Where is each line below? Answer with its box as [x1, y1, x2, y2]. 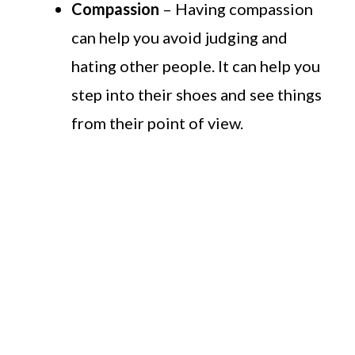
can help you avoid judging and [71, 28, 288, 48]
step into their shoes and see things [71, 85, 322, 105]
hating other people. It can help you [71, 56, 320, 76]
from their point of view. [71, 113, 243, 133]
